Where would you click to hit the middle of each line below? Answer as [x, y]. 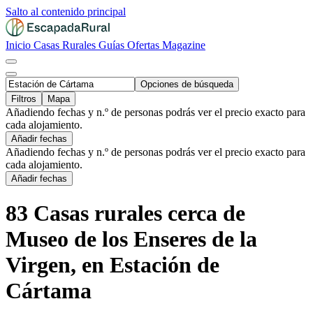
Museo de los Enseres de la [131, 239]
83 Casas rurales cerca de [125, 213]
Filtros [24, 99]
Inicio [20, 45]
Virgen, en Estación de [112, 265]
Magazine [184, 45]
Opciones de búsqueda [187, 84]
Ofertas [145, 45]
